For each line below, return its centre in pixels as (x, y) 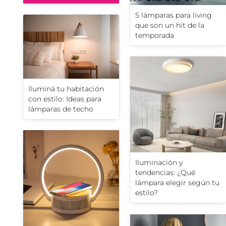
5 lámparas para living (174, 15)
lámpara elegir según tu (177, 183)
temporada (155, 36)
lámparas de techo (61, 109)
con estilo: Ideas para (65, 99)
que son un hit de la (170, 25)
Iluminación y (159, 163)
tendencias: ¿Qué (165, 173)
